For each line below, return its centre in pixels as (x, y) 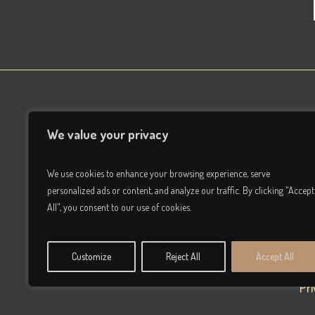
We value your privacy (108, 134)
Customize (92, 256)
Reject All (184, 256)
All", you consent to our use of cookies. (119, 207)
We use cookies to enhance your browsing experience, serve (159, 173)
